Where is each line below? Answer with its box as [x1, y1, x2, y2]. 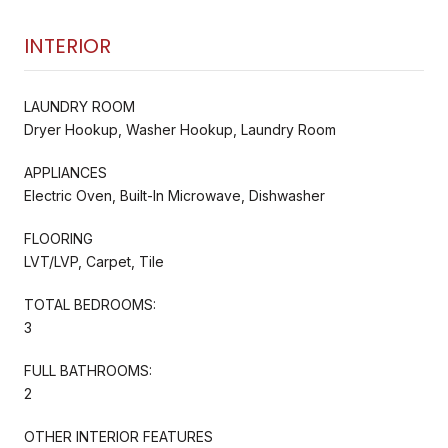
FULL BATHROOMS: [24, 361, 152, 379]
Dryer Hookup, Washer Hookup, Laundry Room [24, 120, 336, 138]
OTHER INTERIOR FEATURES [24, 427, 213, 445]
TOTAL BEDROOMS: [24, 295, 156, 313]
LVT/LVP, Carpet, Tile [24, 252, 164, 270]
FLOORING [24, 229, 93, 247]
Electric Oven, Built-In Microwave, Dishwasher [24, 186, 325, 204]
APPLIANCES [24, 163, 107, 181]
